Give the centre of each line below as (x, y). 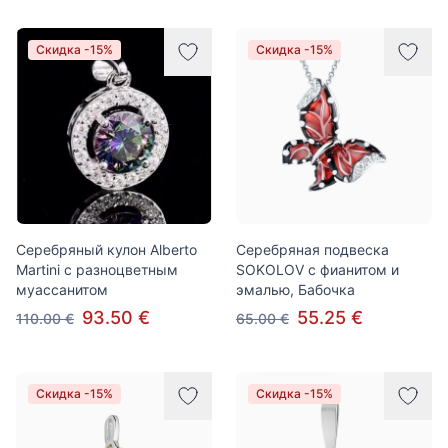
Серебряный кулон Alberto (106, 249)
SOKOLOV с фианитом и (317, 269)
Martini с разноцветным (97, 269)
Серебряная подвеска (312, 249)
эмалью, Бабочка (295, 289)
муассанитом (62, 289)
